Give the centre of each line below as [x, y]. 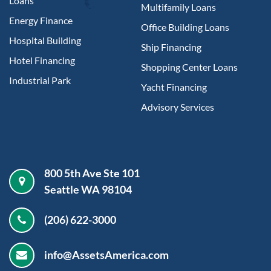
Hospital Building [45, 40]
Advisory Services [178, 106]
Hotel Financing [42, 60]
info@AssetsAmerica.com [106, 255]
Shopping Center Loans [189, 67]
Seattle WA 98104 [88, 189]
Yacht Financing [174, 87]
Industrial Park [40, 80]
